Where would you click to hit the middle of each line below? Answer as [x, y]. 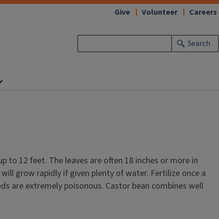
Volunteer [160, 12]
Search [199, 44]
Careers [203, 12]
